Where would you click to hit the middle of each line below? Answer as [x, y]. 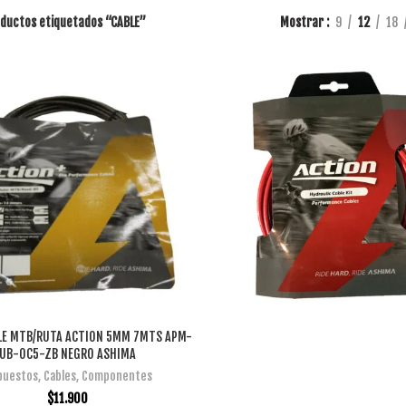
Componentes [116, 377]
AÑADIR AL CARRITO [68, 338]
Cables [59, 377]
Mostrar [303, 22]
